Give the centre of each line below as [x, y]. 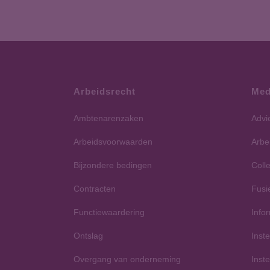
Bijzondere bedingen [113, 165]
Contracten [95, 189]
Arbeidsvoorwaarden [113, 142]
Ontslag [88, 236]
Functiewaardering [109, 212]
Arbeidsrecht [105, 91]
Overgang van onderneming [127, 259]
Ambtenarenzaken [108, 118]
